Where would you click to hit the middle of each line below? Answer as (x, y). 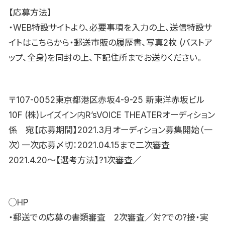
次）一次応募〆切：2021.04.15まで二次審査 (93, 145)
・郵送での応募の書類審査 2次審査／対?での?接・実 (108, 218)
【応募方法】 (30, 13)
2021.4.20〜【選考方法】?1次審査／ (75, 160)
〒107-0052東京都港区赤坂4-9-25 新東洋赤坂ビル (106, 100)
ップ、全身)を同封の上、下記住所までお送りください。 (105, 58)
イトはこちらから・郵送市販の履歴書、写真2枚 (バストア (110, 43)
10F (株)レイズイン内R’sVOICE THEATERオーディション (112, 115)
